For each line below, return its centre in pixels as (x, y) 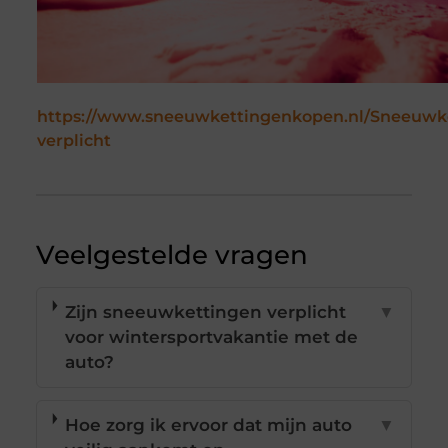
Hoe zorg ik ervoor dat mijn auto (208, 425)
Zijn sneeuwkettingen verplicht (206, 312)
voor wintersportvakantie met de (212, 337)
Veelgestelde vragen (171, 255)
